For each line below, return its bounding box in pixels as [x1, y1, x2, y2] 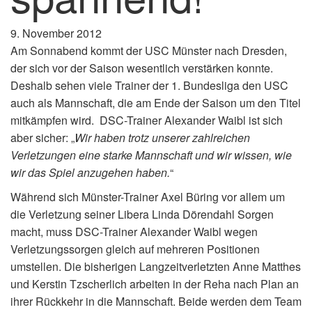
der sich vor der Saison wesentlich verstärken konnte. [10, 59, 276, 76]
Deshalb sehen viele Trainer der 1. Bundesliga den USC [10, 77, 288, 93]
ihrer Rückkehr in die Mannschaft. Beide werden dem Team [10, 292, 302, 309]
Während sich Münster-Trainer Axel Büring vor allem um [10, 188, 285, 205]
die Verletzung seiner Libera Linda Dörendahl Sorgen [10, 205, 274, 222]
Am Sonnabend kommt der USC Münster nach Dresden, [10, 42, 287, 58]
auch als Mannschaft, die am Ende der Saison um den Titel [10, 94, 301, 111]
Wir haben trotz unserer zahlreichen [75, 129, 250, 146]
